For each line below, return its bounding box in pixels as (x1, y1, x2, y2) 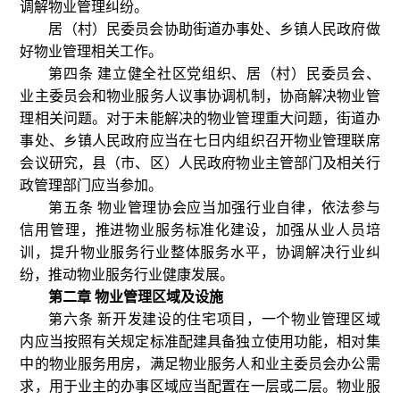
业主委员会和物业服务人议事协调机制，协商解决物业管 (20, 88, 380, 104)
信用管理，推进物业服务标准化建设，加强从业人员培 (20, 222, 380, 237)
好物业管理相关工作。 (20, 44, 163, 59)
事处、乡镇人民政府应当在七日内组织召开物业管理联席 (20, 133, 380, 148)
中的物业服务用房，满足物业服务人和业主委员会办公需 (20, 356, 380, 371)
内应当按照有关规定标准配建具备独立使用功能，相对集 (20, 334, 380, 349)
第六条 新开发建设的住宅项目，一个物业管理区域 (48, 312, 380, 327)
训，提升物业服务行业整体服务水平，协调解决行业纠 (20, 245, 380, 260)
